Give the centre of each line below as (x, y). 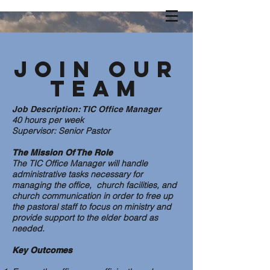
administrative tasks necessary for (77, 174)
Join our (96, 69)
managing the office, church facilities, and (94, 185)
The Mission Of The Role (64, 152)
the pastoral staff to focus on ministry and (92, 207)
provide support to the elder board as (85, 218)
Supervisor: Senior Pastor (61, 131)
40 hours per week (49, 120)
